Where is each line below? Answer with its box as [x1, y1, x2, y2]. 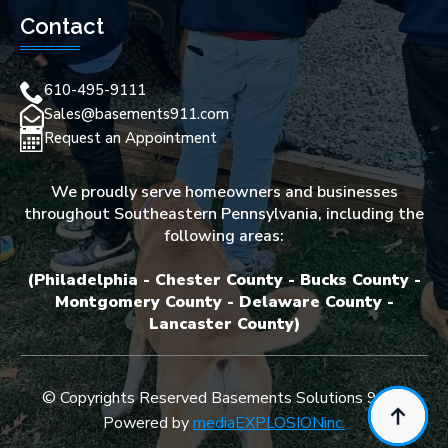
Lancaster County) [148, 312, 300, 335]
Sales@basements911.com [44, 103, 229, 124]
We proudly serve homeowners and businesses [50, 180, 398, 203]
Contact [20, 12, 104, 39]
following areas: [164, 224, 284, 247]
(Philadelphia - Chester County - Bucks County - [27, 268, 421, 291]
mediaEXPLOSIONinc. [193, 411, 345, 434]
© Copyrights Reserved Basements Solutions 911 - [41, 386, 407, 409]
